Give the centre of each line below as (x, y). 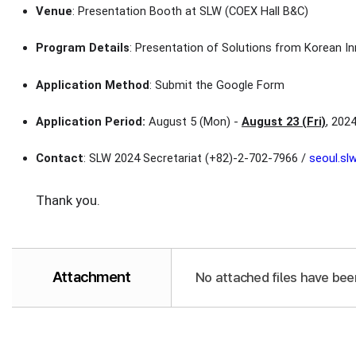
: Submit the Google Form (217, 85)
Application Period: (92, 121)
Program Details (83, 48)
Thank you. (68, 200)
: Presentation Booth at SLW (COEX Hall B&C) (190, 11)
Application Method (93, 85)
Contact (60, 159)
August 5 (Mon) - (195, 121)
